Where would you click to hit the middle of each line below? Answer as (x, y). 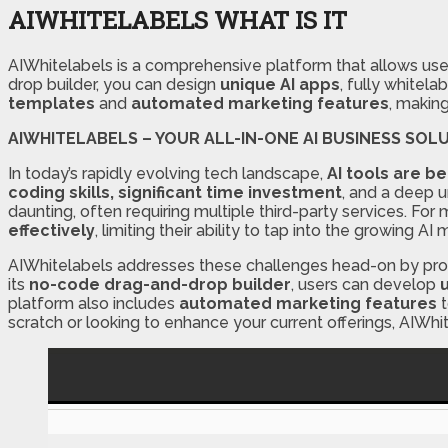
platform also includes (93, 303)
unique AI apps (280, 84)
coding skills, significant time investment (175, 192)
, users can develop (365, 284)
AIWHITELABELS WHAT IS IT (177, 19)
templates (51, 103)
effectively (51, 230)
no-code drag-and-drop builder (160, 284)
